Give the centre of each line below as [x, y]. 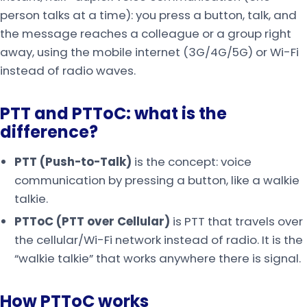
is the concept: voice [191, 161]
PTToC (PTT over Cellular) [92, 222]
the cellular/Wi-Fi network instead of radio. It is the [158, 240]
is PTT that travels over [236, 222]
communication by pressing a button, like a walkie [157, 180]
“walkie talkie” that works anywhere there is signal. [157, 259]
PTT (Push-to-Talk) [73, 161]
